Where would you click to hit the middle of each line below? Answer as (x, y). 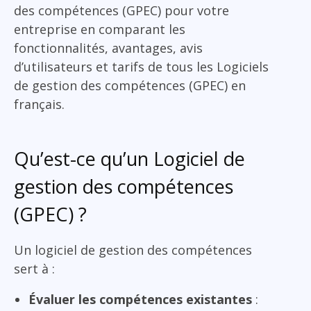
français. (39, 104)
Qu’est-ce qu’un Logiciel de (129, 159)
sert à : (34, 269)
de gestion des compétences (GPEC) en (130, 86)
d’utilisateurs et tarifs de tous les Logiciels (141, 67)
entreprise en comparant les (100, 30)
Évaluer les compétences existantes (140, 300)
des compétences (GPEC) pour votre (121, 11)
